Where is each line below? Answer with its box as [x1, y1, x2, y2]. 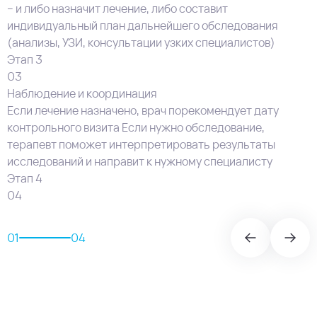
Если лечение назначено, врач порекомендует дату [7, 103, 279, 118]
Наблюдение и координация [7, 86, 157, 101]
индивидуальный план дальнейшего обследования [7, 18, 278, 33]
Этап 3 [7, 52, 42, 67]
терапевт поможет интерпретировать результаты [7, 137, 275, 152]
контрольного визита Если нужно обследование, [7, 120, 265, 135]
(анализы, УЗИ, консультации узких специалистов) [7, 35, 275, 50]
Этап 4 [7, 171, 42, 186]
